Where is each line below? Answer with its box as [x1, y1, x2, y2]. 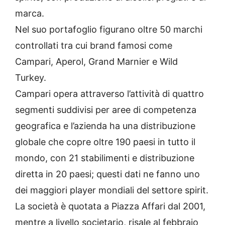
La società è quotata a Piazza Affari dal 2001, [15, 200, 205, 211]
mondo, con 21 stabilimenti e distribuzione [15, 152, 194, 163]
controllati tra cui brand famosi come [15, 40, 172, 51]
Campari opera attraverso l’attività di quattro [15, 88, 204, 99]
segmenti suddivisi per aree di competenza [15, 104, 196, 115]
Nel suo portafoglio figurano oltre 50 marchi [15, 24, 202, 35]
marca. [15, 8, 44, 19]
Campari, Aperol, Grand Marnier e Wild [15, 56, 178, 67]
